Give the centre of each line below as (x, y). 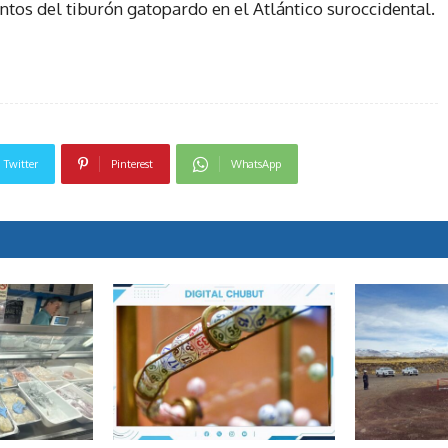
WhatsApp (255, 164)
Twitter (20, 164)
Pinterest (131, 164)
